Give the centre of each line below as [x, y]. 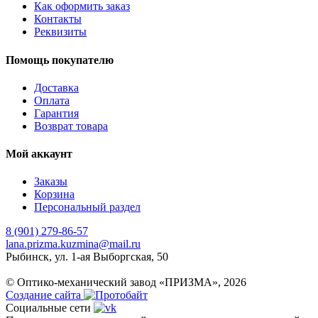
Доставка [56, 87]
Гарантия [56, 113]
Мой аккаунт [39, 154]
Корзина [54, 194]
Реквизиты [60, 32]
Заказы [51, 182]
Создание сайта [45, 295]
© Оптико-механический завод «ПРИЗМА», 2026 [126, 283]
